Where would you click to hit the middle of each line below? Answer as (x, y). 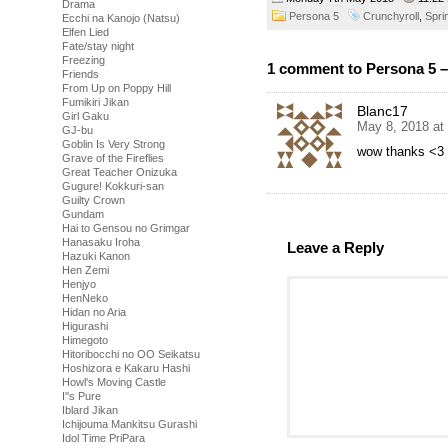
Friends (80, 74)
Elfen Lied (85, 32)
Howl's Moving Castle (114, 382)
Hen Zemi (85, 270)
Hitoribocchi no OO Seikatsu (131, 354)
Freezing (83, 60)
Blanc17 (382, 111)
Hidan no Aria (94, 312)
